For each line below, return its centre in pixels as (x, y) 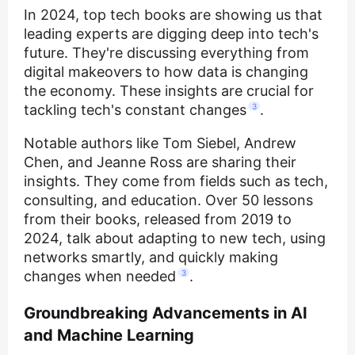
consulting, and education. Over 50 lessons (168, 200)
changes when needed (100, 277)
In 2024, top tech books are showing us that (173, 15)
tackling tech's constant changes (135, 110)
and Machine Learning (109, 336)
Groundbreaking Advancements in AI (166, 313)
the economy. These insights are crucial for (169, 91)
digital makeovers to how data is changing (166, 72)
